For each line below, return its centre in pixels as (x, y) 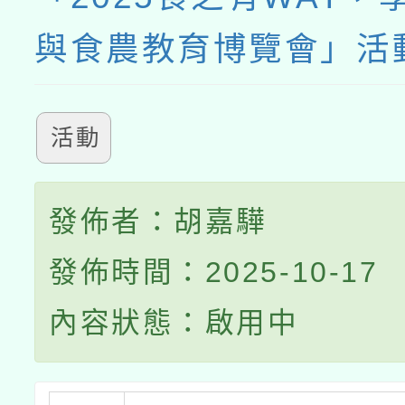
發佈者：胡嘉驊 (158, 221)
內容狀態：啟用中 (174, 323)
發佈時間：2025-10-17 (214, 272)
